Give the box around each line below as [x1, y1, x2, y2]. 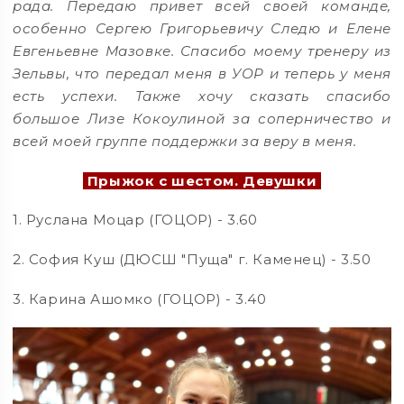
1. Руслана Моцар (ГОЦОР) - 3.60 [13, 211, 258, 229]
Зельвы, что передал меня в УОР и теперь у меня [13, 64, 391, 82]
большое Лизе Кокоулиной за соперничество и [13, 109, 391, 127]
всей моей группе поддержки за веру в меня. [13, 132, 357, 150]
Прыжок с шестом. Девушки [83, 171, 321, 189]
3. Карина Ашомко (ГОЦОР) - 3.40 [13, 289, 267, 308]
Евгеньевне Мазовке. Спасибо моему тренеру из [13, 41, 391, 60]
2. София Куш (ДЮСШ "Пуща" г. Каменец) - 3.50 [13, 251, 372, 269]
